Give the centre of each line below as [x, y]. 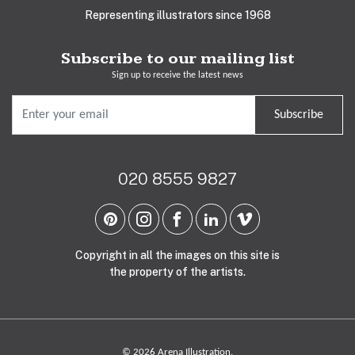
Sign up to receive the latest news [177, 76]
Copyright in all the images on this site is [177, 255]
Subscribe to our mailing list [177, 59]
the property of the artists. [177, 271]
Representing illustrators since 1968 [177, 15]
